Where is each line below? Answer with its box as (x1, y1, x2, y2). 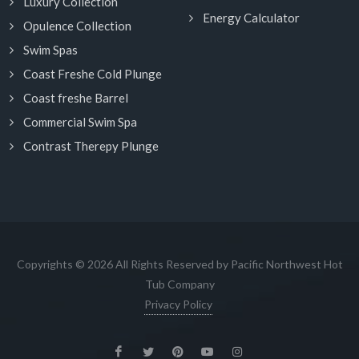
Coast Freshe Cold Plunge (23, 67, 162, 82)
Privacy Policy (144, 297, 212, 312)
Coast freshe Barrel (23, 91, 128, 106)
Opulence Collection (23, 18, 131, 34)
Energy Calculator (203, 10, 300, 26)
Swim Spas (23, 42, 78, 58)
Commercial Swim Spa (23, 115, 137, 130)
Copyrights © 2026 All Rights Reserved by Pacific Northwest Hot (16, 257, 343, 272)
